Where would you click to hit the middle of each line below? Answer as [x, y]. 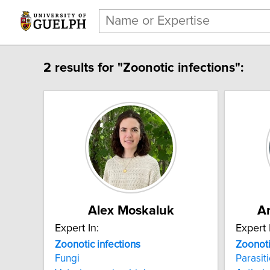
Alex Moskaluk [131, 211]
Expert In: [77, 228]
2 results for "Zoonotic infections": [143, 68]
